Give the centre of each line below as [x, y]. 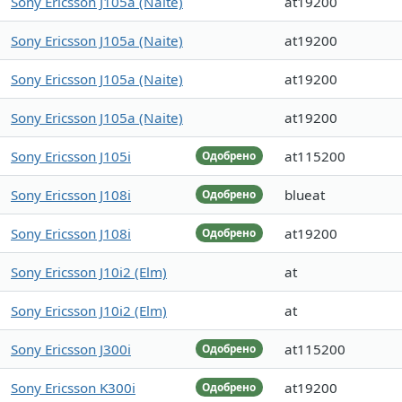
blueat [305, 195]
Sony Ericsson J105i [71, 157]
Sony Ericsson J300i [71, 350]
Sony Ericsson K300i [73, 388]
